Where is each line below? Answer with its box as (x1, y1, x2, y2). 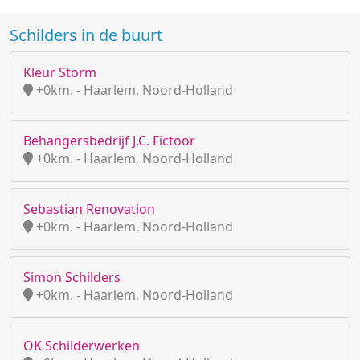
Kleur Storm (23, 63, 96, 81)
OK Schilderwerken (23, 337, 140, 354)
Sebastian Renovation (23, 200, 155, 218)
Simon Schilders (23, 268, 121, 286)
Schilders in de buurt (10, 24, 162, 46)
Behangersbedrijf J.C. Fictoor (23, 132, 195, 149)
